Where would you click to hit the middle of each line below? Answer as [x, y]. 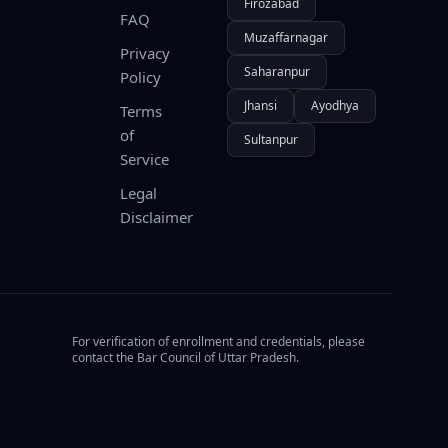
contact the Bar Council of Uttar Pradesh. [185, 357]
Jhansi [260, 105]
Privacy [144, 53]
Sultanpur [270, 139]
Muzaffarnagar [285, 37]
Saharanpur [276, 71]
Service [144, 159]
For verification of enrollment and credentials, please [218, 341]
